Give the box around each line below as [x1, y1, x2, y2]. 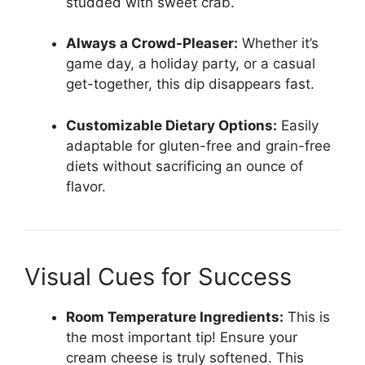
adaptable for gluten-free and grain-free [66, 137, 331, 154]
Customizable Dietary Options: [66, 117, 277, 134]
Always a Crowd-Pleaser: [66, 35, 238, 52]
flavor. [66, 178, 106, 195]
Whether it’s [238, 35, 319, 52]
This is [284, 308, 330, 325]
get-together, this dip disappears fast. [66, 76, 314, 93]
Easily [277, 117, 319, 134]
